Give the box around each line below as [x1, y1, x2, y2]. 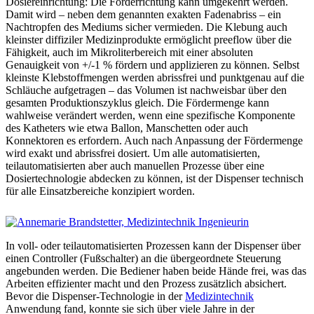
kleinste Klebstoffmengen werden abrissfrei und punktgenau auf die [6, 71, 304, 83]
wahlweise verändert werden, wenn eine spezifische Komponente [6, 109, 295, 121]
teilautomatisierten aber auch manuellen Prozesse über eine [6, 159, 264, 172]
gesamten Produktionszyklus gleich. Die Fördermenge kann [6, 96, 269, 109]
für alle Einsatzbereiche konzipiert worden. [6, 184, 195, 197]
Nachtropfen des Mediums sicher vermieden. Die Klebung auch [6, 20, 287, 33]
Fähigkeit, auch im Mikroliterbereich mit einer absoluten [6, 46, 253, 58]
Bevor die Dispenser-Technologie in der [6, 289, 185, 302]
